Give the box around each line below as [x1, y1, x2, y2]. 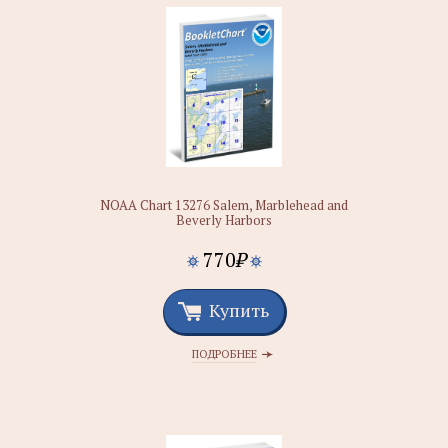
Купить [209, 298, 269, 322]
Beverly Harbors [176, 211, 272, 229]
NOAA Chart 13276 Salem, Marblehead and [100, 196, 348, 214]
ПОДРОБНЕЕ [191, 347, 257, 361]
